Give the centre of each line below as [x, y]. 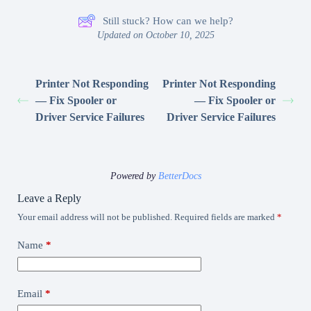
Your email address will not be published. [95, 217]
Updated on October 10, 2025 [155, 35]
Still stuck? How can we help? [168, 20]
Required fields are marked [226, 217]
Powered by [134, 176]
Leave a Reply [49, 199]
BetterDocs [179, 176]
